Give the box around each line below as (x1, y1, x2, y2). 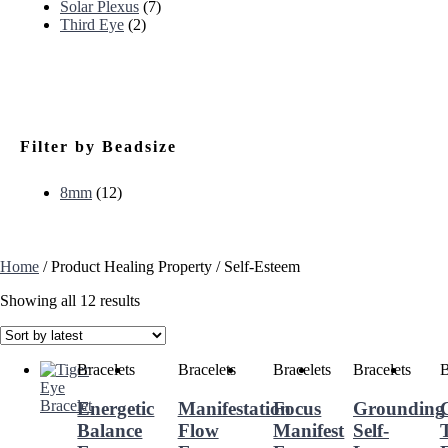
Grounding (352, 397, 445, 419)
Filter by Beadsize (20, 137, 177, 155)
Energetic (77, 397, 155, 419)
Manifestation (177, 397, 291, 419)
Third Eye (60, 15, 124, 33)
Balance (77, 419, 143, 441)
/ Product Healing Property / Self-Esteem (39, 258, 300, 276)
